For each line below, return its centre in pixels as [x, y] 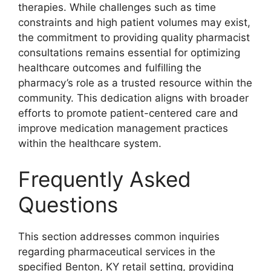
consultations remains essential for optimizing [129, 52]
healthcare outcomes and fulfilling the [110, 67]
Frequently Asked [105, 179]
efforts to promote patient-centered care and [128, 113]
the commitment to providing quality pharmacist [134, 37]
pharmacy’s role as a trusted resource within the [135, 83]
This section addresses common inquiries [119, 237]
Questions [68, 205]
